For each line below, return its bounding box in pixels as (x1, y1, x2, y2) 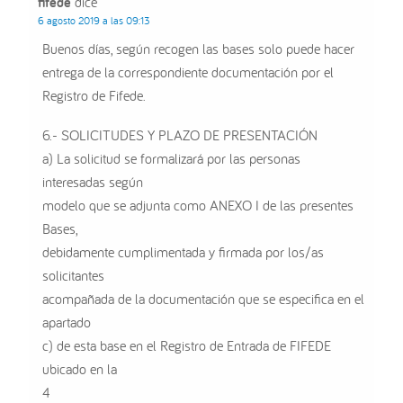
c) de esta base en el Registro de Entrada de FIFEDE (42, 336, 332, 355)
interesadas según (42, 173, 144, 192)
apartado (42, 313, 92, 332)
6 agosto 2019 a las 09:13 (38, 13, 151, 28)
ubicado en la (42, 360, 118, 379)
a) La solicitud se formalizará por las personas (42, 149, 301, 168)
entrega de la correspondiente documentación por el (42, 63, 335, 82)
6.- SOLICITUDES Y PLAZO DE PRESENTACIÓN (42, 126, 318, 145)
